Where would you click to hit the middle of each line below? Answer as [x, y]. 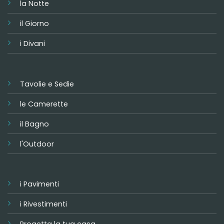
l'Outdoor [37, 144]
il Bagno [34, 124]
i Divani [32, 44]
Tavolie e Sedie [47, 84]
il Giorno [34, 24]
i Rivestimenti [43, 204]
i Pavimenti [39, 184]
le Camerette [44, 104]
